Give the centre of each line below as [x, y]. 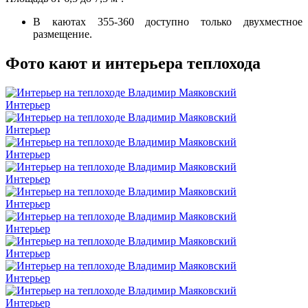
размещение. [63, 34]
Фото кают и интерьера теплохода [133, 63]
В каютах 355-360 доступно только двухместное [168, 21]
